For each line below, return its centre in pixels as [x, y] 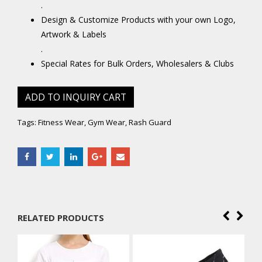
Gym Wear [106, 123]
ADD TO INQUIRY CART [76, 97]
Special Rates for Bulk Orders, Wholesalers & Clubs [137, 63]
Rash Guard [150, 123]
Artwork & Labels [74, 34]
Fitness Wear [61, 123]
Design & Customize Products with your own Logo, [138, 19]
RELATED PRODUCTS [61, 218]
